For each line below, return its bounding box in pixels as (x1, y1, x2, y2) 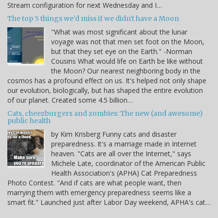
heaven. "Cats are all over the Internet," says (51, 149, 191, 159)
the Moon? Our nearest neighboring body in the (51, 66, 200, 76)
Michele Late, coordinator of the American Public (51, 159, 205, 168)
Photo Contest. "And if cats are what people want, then (7, 178, 182, 188)
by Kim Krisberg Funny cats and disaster (51, 129, 177, 139)
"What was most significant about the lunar (51, 27, 187, 37)
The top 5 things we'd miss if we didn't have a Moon (7, 14, 179, 23)
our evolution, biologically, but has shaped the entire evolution (7, 86, 203, 95)
